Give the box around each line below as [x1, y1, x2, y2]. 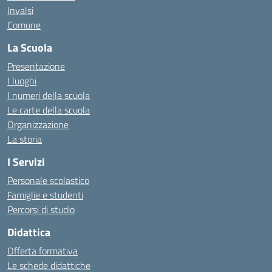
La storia [7, 132, 42, 146]
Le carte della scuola [7, 103, 90, 117]
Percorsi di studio [7, 202, 75, 217]
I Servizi [7, 154, 45, 170]
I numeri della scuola [7, 88, 90, 103]
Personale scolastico [7, 173, 89, 188]
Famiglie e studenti [7, 188, 83, 202]
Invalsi [7, 3, 33, 18]
